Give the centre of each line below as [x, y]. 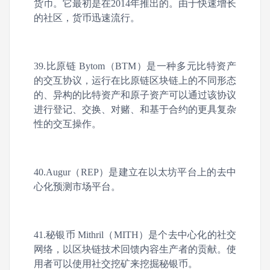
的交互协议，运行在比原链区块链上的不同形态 [135, 80]
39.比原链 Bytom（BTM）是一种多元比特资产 [135, 66]
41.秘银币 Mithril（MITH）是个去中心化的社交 [135, 235]
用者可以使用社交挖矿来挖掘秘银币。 [116, 264]
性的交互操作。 [67, 124]
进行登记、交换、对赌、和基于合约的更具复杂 [135, 109]
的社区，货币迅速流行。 [87, 18]
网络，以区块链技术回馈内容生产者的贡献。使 [135, 249]
